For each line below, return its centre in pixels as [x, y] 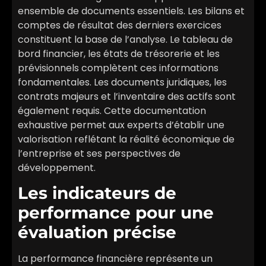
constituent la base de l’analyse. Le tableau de [125, 39]
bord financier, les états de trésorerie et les [119, 53]
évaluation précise [97, 232]
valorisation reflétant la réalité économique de [126, 139]
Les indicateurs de [97, 193]
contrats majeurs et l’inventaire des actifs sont [127, 96]
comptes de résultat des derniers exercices [120, 25]
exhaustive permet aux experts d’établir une [121, 125]
